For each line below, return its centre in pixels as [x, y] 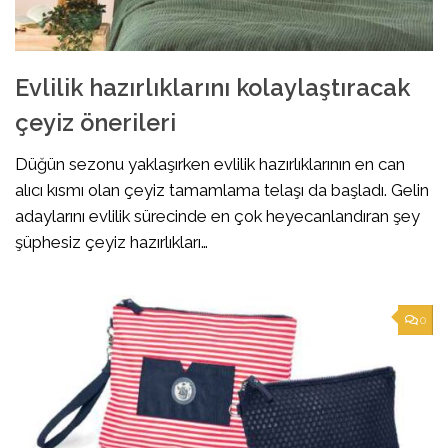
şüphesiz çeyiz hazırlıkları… [111, 241]
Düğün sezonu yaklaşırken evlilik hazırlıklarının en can [210, 163]
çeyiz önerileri [95, 122]
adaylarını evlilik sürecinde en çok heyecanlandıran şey [217, 215]
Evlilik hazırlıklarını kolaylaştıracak [212, 87]
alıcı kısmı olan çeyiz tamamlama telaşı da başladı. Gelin [222, 189]
